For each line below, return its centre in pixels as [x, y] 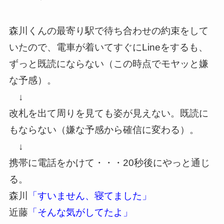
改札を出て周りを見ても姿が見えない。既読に [108, 113]
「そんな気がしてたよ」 [80, 212]
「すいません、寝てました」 [89, 196]
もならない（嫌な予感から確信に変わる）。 [104, 130]
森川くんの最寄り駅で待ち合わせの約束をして [108, 31]
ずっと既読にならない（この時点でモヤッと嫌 [108, 64]
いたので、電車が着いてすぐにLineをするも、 [108, 47]
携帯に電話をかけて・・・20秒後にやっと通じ [109, 163]
